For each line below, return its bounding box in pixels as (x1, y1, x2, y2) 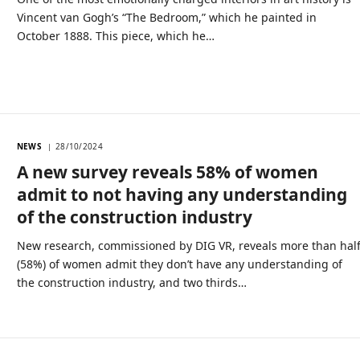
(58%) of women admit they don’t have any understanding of (17, 256, 343, 272)
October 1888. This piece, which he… (17, 28, 215, 44)
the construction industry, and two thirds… (17, 274, 247, 290)
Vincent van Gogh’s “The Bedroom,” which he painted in (17, 10, 317, 26)
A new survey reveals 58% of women (17, 160, 319, 183)
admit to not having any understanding (17, 182, 348, 206)
